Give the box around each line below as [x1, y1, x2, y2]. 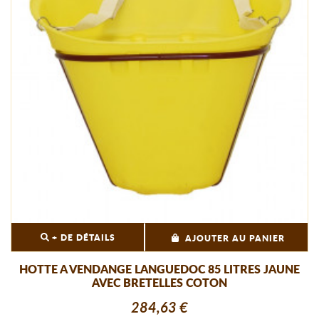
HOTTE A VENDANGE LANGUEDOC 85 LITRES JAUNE [19, 263, 300, 276]
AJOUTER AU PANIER [185, 234, 286, 243]
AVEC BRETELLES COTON [92, 277, 227, 289]
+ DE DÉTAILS [49, 233, 116, 242]
